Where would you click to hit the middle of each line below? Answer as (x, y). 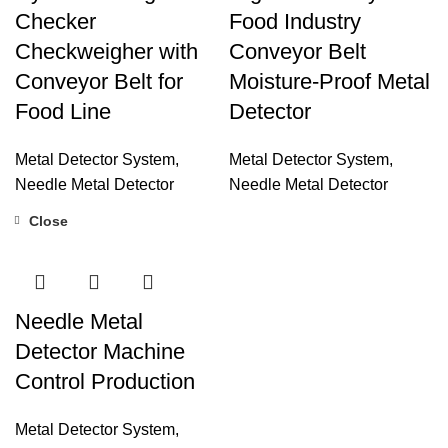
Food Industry (295, 21)
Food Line (63, 111)
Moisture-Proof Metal (329, 81)
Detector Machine (100, 351)
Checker (55, 21)
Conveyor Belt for (99, 81)
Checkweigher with (106, 51)
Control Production (105, 381)
